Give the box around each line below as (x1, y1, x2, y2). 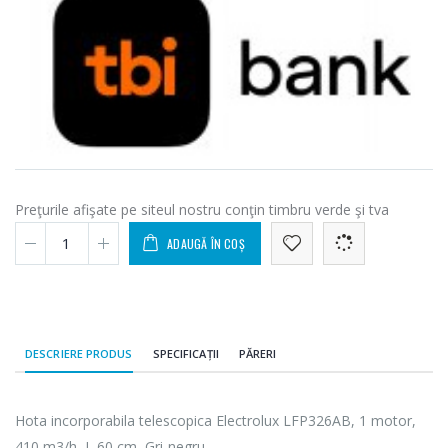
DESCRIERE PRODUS (25, 345, 133, 361)
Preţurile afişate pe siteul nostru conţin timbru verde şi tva (15, 199, 389, 219)
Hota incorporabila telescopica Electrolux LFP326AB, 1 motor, (15, 410, 416, 430)
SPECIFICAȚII (152, 345, 219, 361)
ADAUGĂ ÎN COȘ (167, 234, 245, 252)
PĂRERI (238, 345, 277, 361)
